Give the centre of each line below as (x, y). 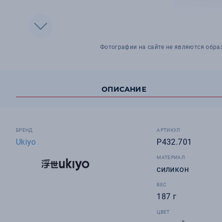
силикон (173, 169)
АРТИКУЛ (168, 130)
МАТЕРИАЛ (171, 157)
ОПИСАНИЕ (124, 89)
